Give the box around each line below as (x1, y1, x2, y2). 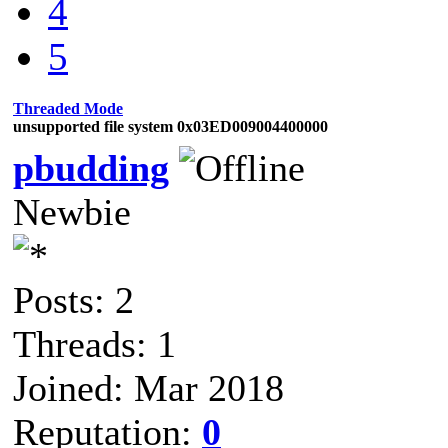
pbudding (13, 146, 169, 189)
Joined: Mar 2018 (13, 366, 284, 409)
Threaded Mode (13, 99, 123, 117)
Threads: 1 (13, 322, 176, 365)
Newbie (13, 190, 131, 233)
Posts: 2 (13, 278, 134, 321)
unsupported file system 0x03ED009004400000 (13, 117, 328, 135)
